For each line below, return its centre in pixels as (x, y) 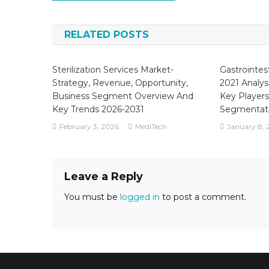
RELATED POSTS (107, 35)
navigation (103, 15)
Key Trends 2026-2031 (98, 109)
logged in (140, 197)
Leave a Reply (104, 177)
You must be (92, 197)
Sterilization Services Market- (113, 70)
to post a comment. (203, 197)
